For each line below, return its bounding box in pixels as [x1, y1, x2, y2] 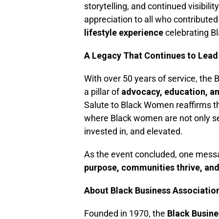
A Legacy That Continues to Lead [84, 50, 218, 61]
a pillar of [84, 87, 121, 97]
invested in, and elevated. [84, 126, 183, 137]
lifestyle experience [84, 27, 163, 38]
